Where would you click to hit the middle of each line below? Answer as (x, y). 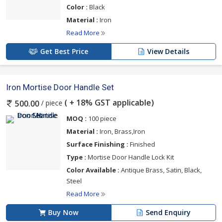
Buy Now (63, 212)
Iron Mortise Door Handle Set (60, 87)
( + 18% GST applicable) (108, 102)
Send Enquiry (168, 212)
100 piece (102, 118)
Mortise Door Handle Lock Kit (130, 157)
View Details (168, 51)
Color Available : (93, 170)
